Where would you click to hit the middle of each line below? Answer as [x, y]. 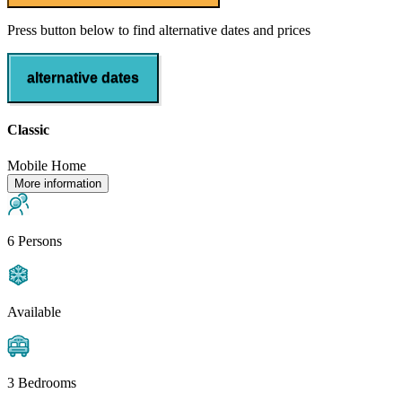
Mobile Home [47, 165]
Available [34, 311]
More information [58, 183]
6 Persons [35, 240]
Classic [28, 130]
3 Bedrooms [42, 382]
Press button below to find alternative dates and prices [159, 31]
